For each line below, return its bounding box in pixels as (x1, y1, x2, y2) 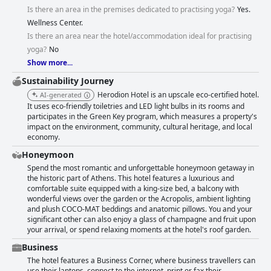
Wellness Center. (27, 18, 83, 28)
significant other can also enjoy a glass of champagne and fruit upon (27, 214, 256, 225)
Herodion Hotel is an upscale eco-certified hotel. (97, 90, 259, 100)
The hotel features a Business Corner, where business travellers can (27, 255, 255, 266)
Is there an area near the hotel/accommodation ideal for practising (27, 31, 252, 42)
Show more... (27, 57, 73, 68)
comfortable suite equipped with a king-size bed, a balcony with (27, 183, 239, 194)
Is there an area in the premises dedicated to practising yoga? (27, 4, 235, 15)
